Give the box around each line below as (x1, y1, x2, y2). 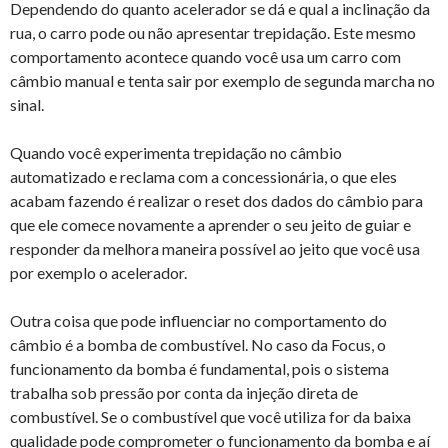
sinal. (10, 95, 44, 115)
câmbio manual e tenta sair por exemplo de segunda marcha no (10, 71, 435, 91)
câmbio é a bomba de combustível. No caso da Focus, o (10, 335, 386, 355)
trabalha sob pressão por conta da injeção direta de (10, 383, 358, 403)
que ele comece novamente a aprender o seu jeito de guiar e (10, 215, 411, 235)
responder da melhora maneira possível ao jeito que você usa (10, 239, 420, 259)
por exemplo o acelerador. (10, 263, 187, 283)
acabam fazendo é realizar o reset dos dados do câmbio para (10, 191, 423, 211)
